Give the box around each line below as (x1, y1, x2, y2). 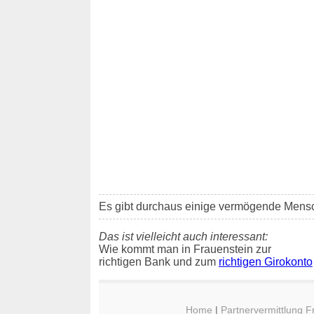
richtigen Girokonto (218, 255, 313, 268)
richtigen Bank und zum (98, 255, 219, 268)
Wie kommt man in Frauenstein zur (98, 243, 271, 255)
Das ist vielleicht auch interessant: (98, 230, 268, 243)
